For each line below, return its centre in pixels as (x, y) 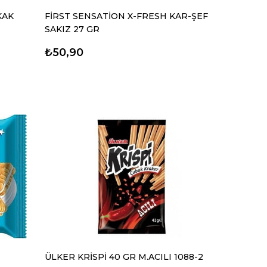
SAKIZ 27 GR (72, 30)
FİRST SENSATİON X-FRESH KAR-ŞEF (127, 16)
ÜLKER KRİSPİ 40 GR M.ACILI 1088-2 (124, 257)
